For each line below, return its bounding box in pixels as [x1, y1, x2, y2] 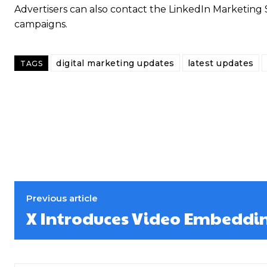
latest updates [187, 58, 254, 69]
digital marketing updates [56, 58, 175, 69]
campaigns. [14, 18, 67, 30]
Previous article [26, 193, 98, 204]
